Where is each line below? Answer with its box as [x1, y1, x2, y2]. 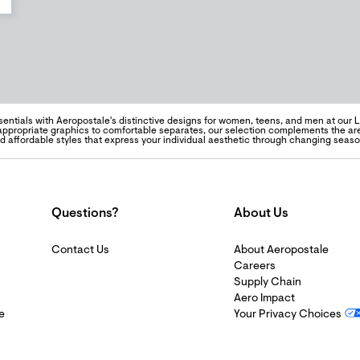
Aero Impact [234, 293, 295, 305]
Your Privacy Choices [234, 309, 342, 321]
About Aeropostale [234, 245, 329, 256]
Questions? [51, 207, 118, 220]
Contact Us [51, 245, 109, 256]
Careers [234, 261, 276, 272]
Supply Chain [234, 277, 301, 288]
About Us [234, 207, 288, 220]
